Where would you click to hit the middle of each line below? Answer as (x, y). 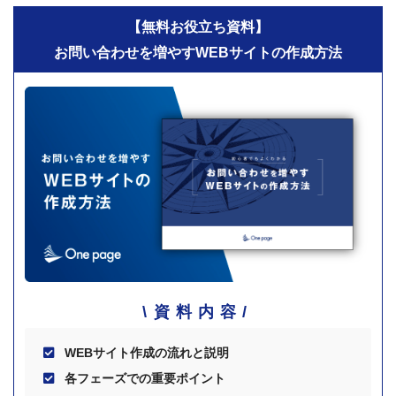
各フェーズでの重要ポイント (145, 378)
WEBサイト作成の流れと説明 (147, 352)
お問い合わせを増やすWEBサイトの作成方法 (198, 53)
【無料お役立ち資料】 (198, 27)
